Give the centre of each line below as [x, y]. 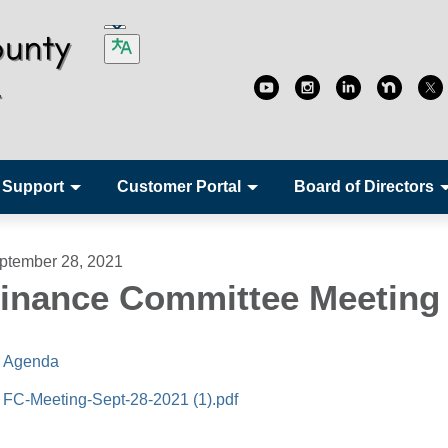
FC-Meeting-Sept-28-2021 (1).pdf [120, 399]
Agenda [31, 361]
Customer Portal [179, 186]
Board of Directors [364, 186]
